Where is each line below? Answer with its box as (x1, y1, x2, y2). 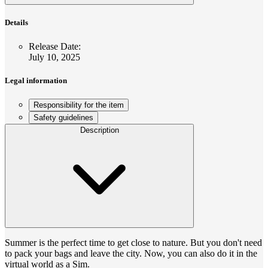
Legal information (5, 75, 67, 85)
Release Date (29, 41, 78, 51)
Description (80, 126, 119, 135)
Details (5, 18, 28, 28)
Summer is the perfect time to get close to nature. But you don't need (5, 237, 262, 248)
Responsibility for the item (33, 100, 124, 109)
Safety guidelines (33, 113, 93, 122)
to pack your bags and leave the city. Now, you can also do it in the (5, 248, 257, 258)
